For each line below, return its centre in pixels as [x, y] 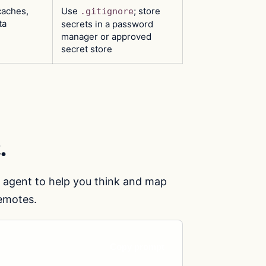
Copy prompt [137, 247]
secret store [87, 49]
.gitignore [107, 11]
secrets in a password [107, 24]
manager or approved [106, 36]
